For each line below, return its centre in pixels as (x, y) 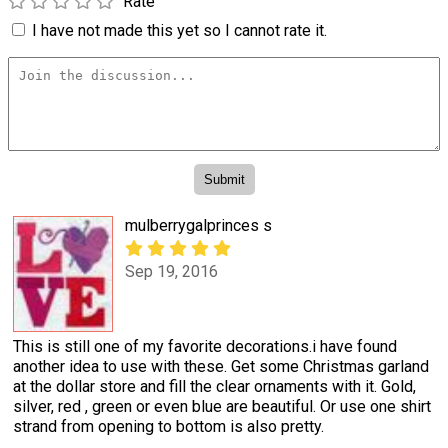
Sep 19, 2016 (171, 272)
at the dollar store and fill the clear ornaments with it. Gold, (214, 386)
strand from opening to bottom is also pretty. (168, 426)
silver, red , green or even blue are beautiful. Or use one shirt (222, 406)
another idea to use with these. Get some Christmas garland (221, 366)
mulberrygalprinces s (198, 225)
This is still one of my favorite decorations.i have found (205, 346)
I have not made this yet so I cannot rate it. (179, 31)
